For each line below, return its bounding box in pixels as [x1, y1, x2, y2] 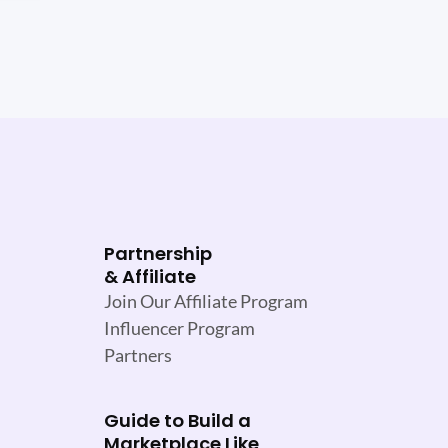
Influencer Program [104, 317, 255, 340]
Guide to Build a [104, 408, 251, 434]
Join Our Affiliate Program [104, 290, 308, 313]
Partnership [104, 241, 212, 267]
